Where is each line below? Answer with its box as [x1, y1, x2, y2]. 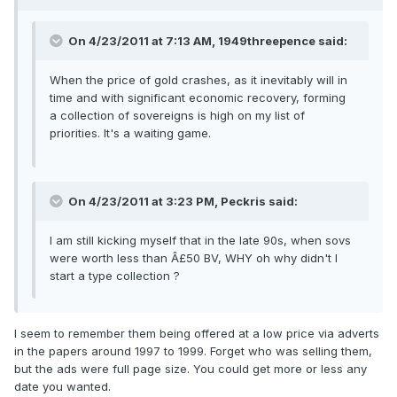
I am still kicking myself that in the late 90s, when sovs [50, 233, 351, 248]
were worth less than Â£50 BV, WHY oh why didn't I [50, 251, 338, 266]
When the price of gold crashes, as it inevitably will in [50, 73, 347, 88]
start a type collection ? [50, 269, 180, 284]
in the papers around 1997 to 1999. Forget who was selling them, [14, 344, 372, 359]
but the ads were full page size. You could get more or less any [14, 362, 367, 377]
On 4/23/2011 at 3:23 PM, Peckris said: [66, 194, 298, 209]
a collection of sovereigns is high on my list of [50, 108, 305, 123]
